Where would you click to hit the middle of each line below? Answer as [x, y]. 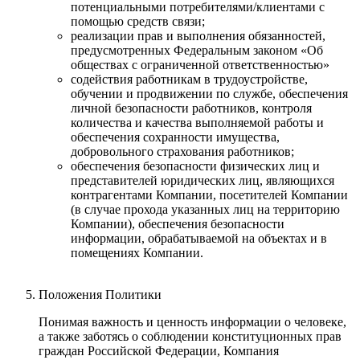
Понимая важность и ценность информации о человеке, [192, 321]
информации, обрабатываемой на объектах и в [199, 238]
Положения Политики [100, 294]
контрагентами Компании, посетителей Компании [209, 194]
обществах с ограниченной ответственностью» [200, 64]
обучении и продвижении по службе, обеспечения [209, 93]
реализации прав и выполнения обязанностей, [198, 35]
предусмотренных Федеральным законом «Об [197, 50]
